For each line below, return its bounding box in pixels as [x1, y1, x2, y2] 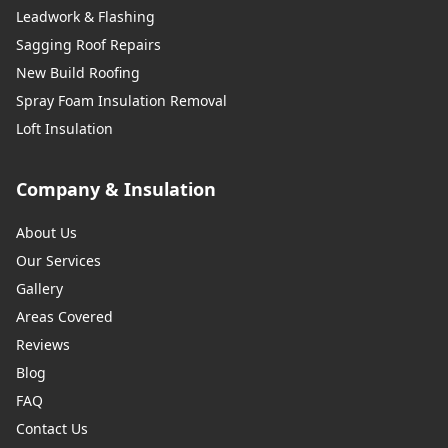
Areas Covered [16, 306, 113, 326]
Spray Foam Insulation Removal [16, 90, 227, 110]
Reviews [16, 334, 70, 354]
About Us [16, 222, 77, 242]
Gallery [16, 278, 63, 298]
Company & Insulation [16, 176, 216, 201]
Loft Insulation [16, 118, 113, 138]
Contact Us [16, 418, 88, 438]
